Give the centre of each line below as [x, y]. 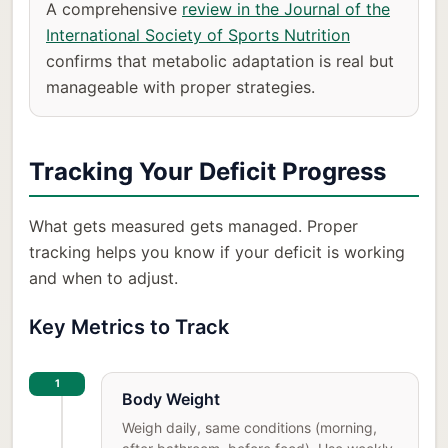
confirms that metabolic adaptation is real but [220, 61]
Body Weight [171, 399]
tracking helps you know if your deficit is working [217, 252]
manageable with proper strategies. [180, 87]
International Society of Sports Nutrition [198, 35]
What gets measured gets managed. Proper [193, 226]
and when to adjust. [103, 278]
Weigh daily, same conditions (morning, [249, 428]
